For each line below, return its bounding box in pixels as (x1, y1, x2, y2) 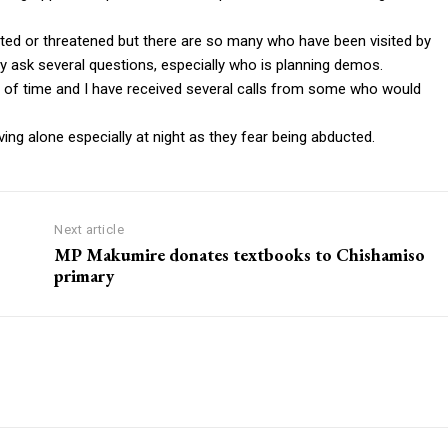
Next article (54, 222, 125, 238)
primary (54, 264, 115, 288)
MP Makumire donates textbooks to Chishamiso (54, 243, 426, 267)
